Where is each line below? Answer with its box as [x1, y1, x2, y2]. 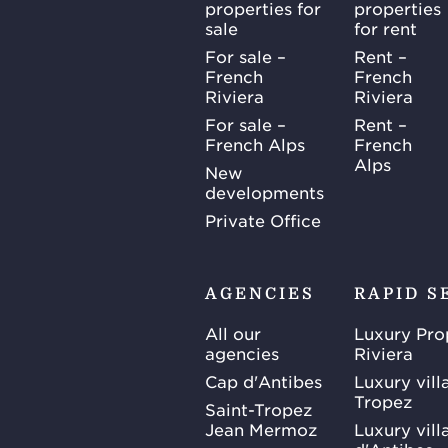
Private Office [205, 209, 321, 230]
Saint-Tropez [205, 398, 312, 419]
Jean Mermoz [205, 418, 317, 439]
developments [205, 181, 324, 202]
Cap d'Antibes [205, 370, 322, 391]
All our [205, 322, 261, 343]
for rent [354, 17, 417, 38]
